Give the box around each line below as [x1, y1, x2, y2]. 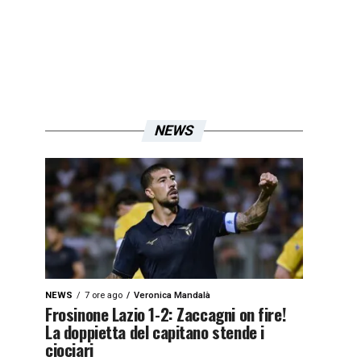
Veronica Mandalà [134, 290, 210, 301]
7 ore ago [85, 290, 122, 301]
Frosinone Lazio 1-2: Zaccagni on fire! [45, 301, 287, 326]
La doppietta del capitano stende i [45, 319, 264, 344]
